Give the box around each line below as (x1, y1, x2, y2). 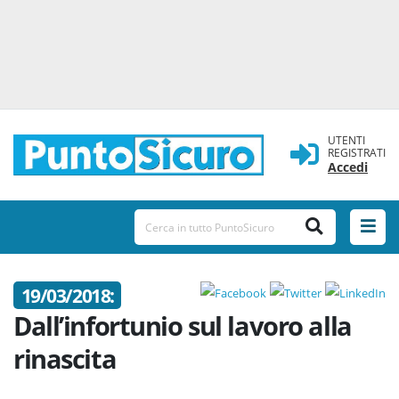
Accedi (328, 159, 368, 175)
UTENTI (328, 133, 365, 148)
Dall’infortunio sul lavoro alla (13, 308, 352, 344)
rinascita (13, 341, 117, 377)
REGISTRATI (328, 145, 386, 160)
